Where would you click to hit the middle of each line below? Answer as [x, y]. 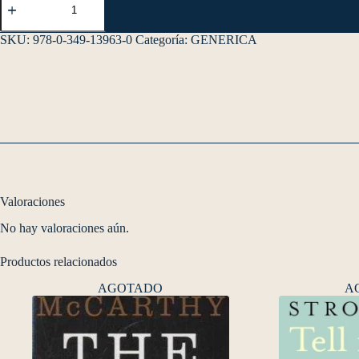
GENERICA [224, 39]
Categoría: [163, 39]
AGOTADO [131, 288]
